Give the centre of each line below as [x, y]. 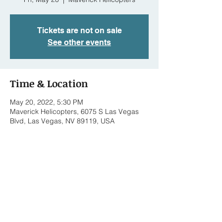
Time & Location [49, 83]
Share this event [49, 176]
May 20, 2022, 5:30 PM [47, 102]
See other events [79, 42]
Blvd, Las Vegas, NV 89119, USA [62, 121]
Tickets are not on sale [79, 30]
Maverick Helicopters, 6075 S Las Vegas [74, 111]
